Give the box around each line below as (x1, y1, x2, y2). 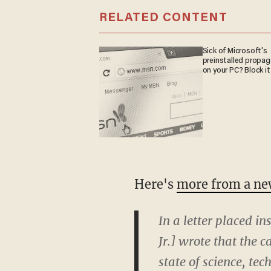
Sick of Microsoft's (202, 47, 267, 56)
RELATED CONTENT (99, 11, 227, 24)
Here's (134, 176, 177, 192)
